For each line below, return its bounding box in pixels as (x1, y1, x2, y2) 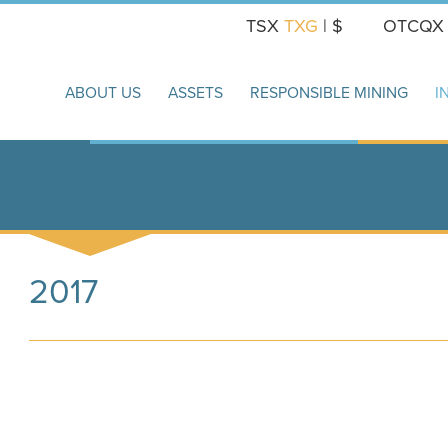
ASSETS (168, 81, 223, 104)
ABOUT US (65, 81, 141, 104)
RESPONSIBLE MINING (250, 81, 408, 104)
